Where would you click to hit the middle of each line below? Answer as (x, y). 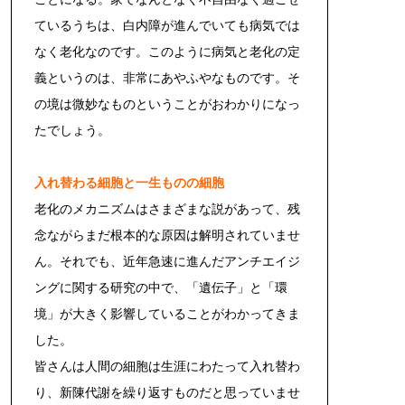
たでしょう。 (72, 130)
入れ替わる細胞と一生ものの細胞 (129, 182)
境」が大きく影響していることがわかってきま (167, 313)
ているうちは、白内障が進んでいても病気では (167, 25)
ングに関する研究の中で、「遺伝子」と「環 (161, 287)
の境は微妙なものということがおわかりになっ (167, 104)
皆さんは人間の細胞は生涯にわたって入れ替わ (167, 366)
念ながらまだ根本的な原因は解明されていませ (167, 235)
